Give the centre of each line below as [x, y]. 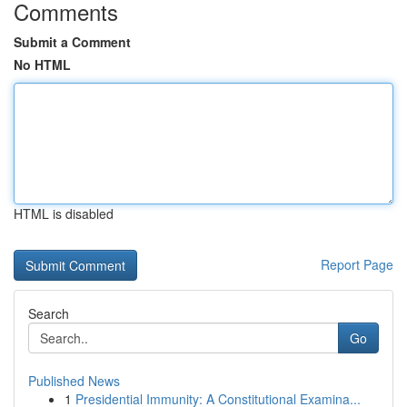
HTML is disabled [64, 213]
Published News [74, 381]
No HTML [42, 65]
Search [49, 313]
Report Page [357, 264]
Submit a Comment [72, 42]
